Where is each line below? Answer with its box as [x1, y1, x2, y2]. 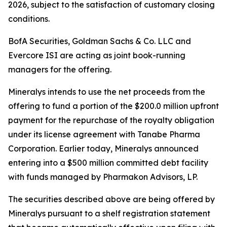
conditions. [8, 14, 50, 24]
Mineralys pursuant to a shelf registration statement [8, 208, 210, 218]
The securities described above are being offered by [8, 194, 215, 204]
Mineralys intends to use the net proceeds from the [8, 87, 205, 97]
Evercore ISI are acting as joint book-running [8, 50, 185, 60]
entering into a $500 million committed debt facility [8, 158, 208, 168]
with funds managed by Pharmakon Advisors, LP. [8, 172, 198, 182]
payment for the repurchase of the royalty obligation [8, 115, 214, 125]
